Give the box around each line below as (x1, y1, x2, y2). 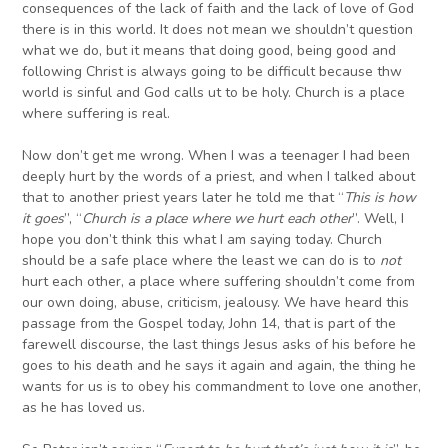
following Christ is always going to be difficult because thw (22, 62, 403, 82)
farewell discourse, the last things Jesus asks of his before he (22, 335, 417, 355)
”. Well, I (352, 209, 405, 229)
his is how (352, 188, 417, 208)
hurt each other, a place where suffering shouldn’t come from (22, 272, 416, 292)
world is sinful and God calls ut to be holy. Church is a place (22, 83, 406, 103)
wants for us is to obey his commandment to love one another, (22, 377, 422, 397)
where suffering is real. (22, 104, 171, 124)
